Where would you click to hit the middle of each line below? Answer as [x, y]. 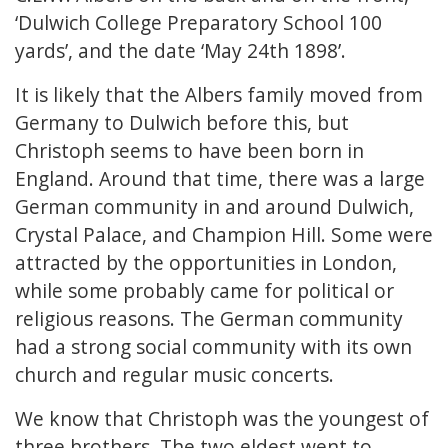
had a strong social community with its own [213, 347]
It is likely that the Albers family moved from [219, 95]
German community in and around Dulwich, [214, 207]
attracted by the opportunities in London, [206, 263]
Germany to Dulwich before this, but [182, 123]
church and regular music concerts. [177, 375]
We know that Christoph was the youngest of [222, 419]
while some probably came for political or [204, 291]
